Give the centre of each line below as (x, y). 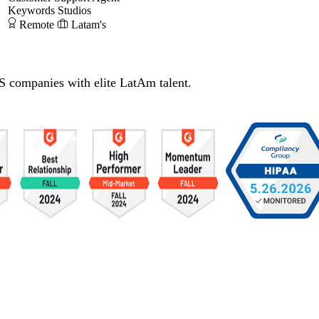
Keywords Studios (49, 10)
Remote (37, 24)
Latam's (89, 24)
